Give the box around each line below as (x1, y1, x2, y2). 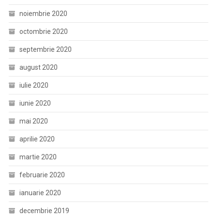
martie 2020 (19, 153, 57, 161)
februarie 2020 (19, 171, 65, 179)
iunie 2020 (19, 99, 51, 108)
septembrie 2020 (19, 46, 72, 54)
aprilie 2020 (19, 135, 55, 143)
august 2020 (19, 63, 58, 72)
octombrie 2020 (19, 28, 68, 36)
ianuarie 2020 (19, 189, 61, 197)
